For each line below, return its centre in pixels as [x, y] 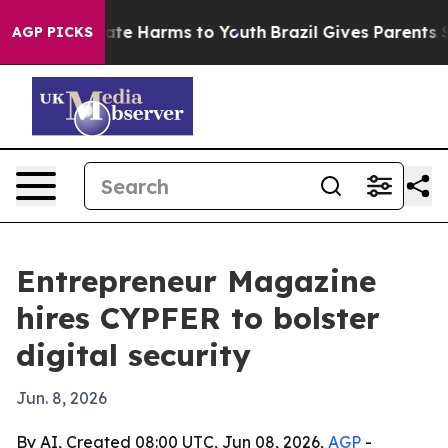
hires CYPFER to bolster [198, 318]
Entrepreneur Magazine [196, 281]
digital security [133, 355]
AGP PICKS [52, 32]
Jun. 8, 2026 [61, 398]
